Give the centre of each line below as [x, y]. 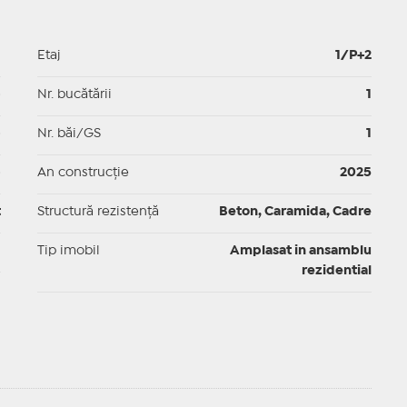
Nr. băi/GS [69, 134]
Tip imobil [68, 251]
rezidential [336, 271]
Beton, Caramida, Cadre [295, 212]
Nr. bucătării [74, 95]
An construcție [83, 173]
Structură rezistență [98, 212]
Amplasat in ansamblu [300, 251]
